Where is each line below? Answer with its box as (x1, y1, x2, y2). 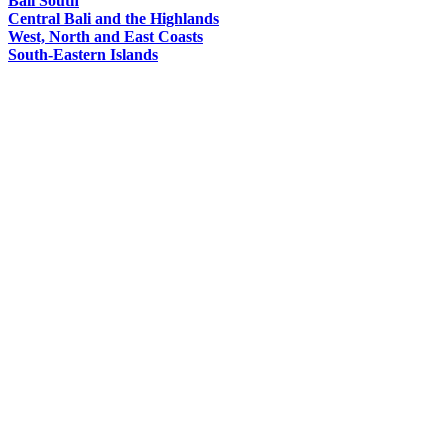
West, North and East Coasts (8, 27, 203, 45)
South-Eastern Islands (8, 45, 158, 63)
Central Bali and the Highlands (8, 9, 219, 27)
